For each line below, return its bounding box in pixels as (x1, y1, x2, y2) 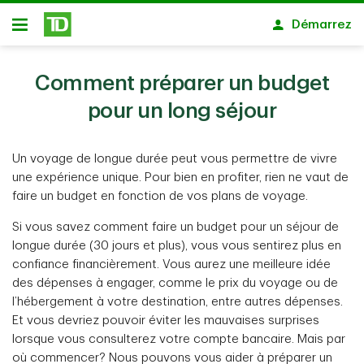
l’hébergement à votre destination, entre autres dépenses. (12, 296, 343, 308)
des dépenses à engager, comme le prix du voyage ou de (12, 277, 338, 289)
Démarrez (292, 18, 352, 31)
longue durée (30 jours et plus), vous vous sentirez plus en (12, 240, 341, 252)
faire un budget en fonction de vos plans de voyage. (12, 190, 308, 202)
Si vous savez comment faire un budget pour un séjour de (12, 221, 339, 233)
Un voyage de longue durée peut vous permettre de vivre (12, 153, 337, 165)
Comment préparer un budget (35, 73, 329, 94)
